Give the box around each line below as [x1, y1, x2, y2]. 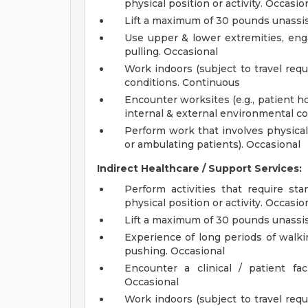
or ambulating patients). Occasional [124, 138, 300, 151]
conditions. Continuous [124, 76, 240, 89]
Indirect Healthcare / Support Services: [97, 162, 302, 175]
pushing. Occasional [124, 245, 225, 257]
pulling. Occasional [124, 45, 218, 58]
